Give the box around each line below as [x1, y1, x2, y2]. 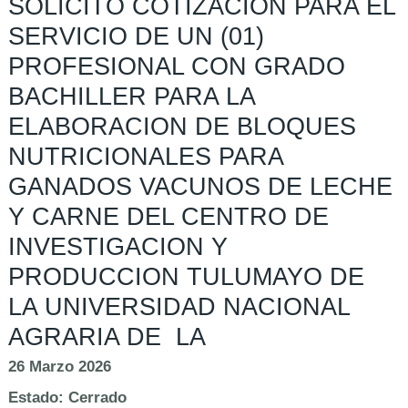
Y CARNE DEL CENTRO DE [8, 203, 330, 231]
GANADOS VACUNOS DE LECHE [8, 173, 393, 201]
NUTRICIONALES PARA [8, 143, 284, 171]
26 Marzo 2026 [8, 358, 112, 376]
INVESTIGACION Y [8, 233, 229, 261]
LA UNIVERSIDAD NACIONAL [8, 293, 351, 321]
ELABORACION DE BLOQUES [8, 113, 357, 141]
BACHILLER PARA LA [8, 83, 256, 111]
